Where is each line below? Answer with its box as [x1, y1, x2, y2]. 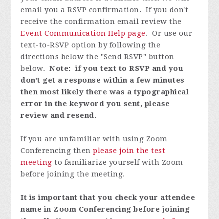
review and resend [21, 111, 94, 120]
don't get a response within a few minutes [21, 76, 185, 85]
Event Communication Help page [21, 29, 146, 38]
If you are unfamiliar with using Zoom [21, 134, 168, 144]
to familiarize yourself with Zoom [52, 158, 183, 167]
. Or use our [145, 29, 193, 38]
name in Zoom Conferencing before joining [21, 205, 190, 214]
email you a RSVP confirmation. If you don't [21, 5, 189, 15]
